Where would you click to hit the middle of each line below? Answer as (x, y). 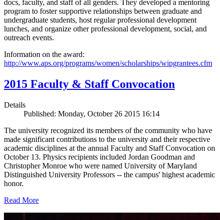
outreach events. (29, 38)
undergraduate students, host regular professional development (100, 20)
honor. (14, 184)
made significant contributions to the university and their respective (107, 139)
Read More (21, 200)
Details (15, 105)
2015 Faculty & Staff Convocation (89, 84)
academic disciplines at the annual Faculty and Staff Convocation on (110, 148)
